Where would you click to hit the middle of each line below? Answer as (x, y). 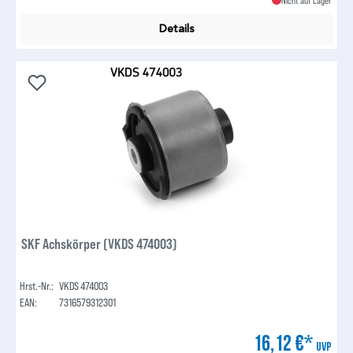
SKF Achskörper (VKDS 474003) (100, 244)
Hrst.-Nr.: (37, 286)
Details (176, 29)
